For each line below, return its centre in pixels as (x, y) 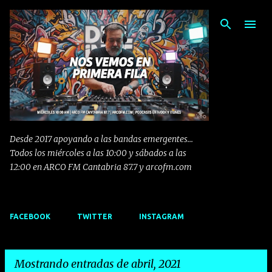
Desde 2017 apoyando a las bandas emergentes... (101, 139)
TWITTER (95, 217)
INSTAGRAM (161, 217)
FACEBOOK (30, 217)
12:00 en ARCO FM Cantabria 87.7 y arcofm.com (101, 167)
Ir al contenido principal (170, 15)
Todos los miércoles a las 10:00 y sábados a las (98, 153)
